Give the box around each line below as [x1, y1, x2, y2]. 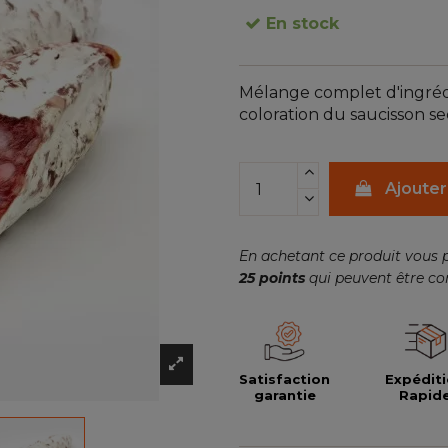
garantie [253, 386, 316, 403]
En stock [261, 14, 340, 34]
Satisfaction [239, 370, 330, 387]
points [255, 268, 305, 287]
